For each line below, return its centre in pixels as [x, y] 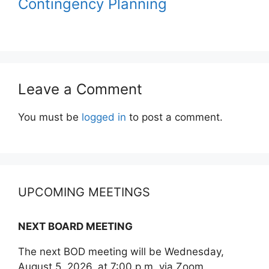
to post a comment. [174, 117]
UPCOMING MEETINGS [84, 192]
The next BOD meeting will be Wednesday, [121, 251]
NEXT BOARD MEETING [75, 226]
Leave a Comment [80, 89]
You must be [50, 117]
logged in [104, 117]
